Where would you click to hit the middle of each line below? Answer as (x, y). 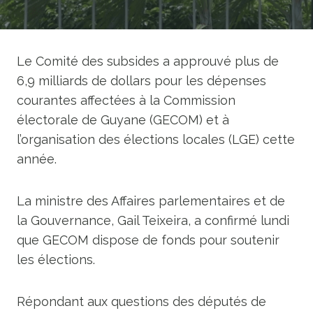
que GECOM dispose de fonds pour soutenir (148, 240)
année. (37, 159)
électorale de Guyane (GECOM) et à (123, 120)
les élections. (56, 260)
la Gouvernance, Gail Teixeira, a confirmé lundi (153, 220)
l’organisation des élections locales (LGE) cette (156, 139)
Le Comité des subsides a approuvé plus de (148, 61)
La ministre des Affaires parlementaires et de (151, 201)
